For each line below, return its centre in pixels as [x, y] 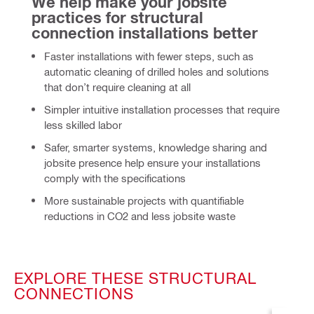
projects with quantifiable [186, 201]
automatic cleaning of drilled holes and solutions [157, 72]
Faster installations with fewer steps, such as [149, 56]
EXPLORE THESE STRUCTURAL [135, 278]
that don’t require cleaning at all [117, 87]
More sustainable [84, 201]
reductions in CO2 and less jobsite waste [140, 216]
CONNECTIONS [74, 293]
